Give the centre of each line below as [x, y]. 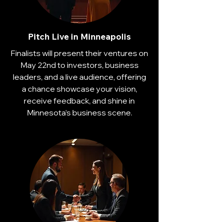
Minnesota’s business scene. [79, 112]
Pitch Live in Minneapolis [79, 36]
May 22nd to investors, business [79, 65]
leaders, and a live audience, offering [79, 77]
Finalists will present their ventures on [79, 53]
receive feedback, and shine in [79, 101]
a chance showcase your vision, [79, 89]
